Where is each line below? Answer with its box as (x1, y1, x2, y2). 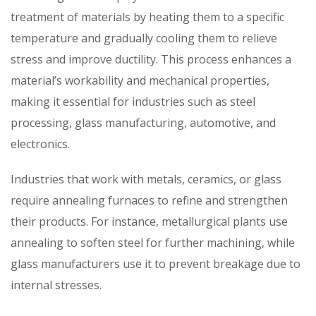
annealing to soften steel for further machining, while (11, 234, 295, 250)
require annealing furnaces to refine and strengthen (11, 192, 288, 208)
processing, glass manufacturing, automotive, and (11, 114, 276, 130)
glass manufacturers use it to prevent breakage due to (11, 255, 300, 272)
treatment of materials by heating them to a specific (11, 8, 284, 25)
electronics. (11, 135, 70, 152)
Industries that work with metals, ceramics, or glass (11, 171, 281, 187)
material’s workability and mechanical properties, (11, 72, 269, 88)
